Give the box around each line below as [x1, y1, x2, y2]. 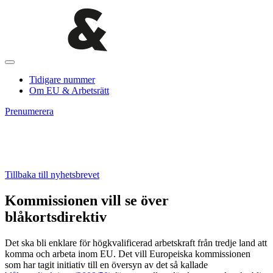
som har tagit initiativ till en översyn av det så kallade [5, 259, 208, 270]
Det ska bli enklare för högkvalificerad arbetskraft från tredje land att [5, 237, 267, 248]
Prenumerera [5, 106, 54, 116]
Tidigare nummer [29, 74, 95, 85]
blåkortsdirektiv [5, 208, 107, 225]
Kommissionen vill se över [5, 192, 169, 208]
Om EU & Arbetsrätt [29, 85, 109, 96]
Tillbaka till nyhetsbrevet [5, 169, 99, 180]
